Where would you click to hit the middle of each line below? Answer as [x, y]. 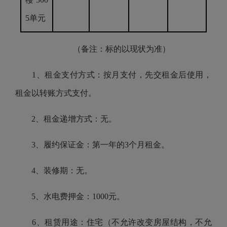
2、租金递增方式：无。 [67, 119]
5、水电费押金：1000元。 [70, 196]
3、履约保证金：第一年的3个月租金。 [92, 145]
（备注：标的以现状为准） [113, 49]
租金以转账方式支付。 [56, 93]
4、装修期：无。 [54, 171]
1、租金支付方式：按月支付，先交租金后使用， [113, 75]
